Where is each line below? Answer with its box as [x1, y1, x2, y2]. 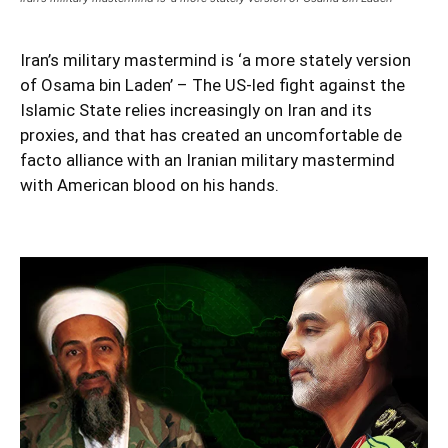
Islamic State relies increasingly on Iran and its [20, 99, 372, 120]
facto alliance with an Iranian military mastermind [20, 149, 395, 170]
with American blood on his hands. [20, 174, 279, 195]
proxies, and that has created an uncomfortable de [20, 124, 402, 145]
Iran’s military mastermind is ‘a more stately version [20, 49, 411, 70]
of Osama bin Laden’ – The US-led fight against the [20, 74, 405, 95]
